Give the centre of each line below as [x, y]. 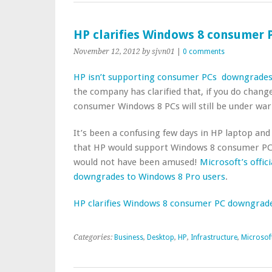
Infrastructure [214, 237]
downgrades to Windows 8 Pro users [149, 177]
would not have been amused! [137, 162]
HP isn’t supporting [115, 77]
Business [129, 237]
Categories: [94, 237]
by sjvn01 [158, 52]
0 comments [204, 52]
